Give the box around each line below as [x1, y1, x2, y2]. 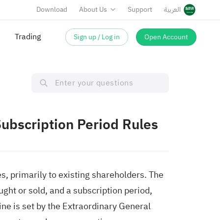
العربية [164, 4, 181, 15]
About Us [79, 4, 107, 15]
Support [128, 4, 152, 15]
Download [36, 4, 67, 15]
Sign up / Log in [74, 31, 120, 42]
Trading [14, 31, 41, 43]
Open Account [144, 31, 188, 42]
